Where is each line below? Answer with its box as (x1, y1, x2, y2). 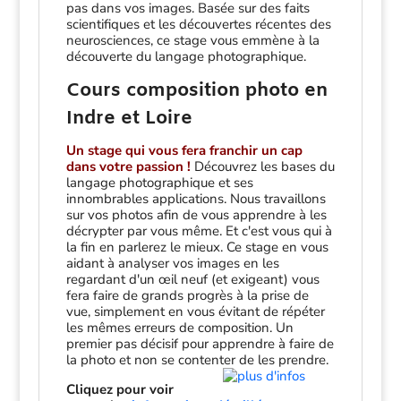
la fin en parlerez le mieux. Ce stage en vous (65, 238, 328, 257)
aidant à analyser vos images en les (65, 254, 279, 273)
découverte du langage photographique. (65, 47, 306, 66)
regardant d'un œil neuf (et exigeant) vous (65, 270, 320, 289)
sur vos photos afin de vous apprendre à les (65, 206, 327, 225)
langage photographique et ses (65, 174, 253, 192)
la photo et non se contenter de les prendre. (65, 351, 328, 370)
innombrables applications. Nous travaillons (65, 190, 326, 209)
